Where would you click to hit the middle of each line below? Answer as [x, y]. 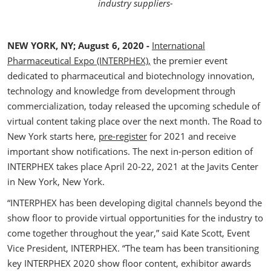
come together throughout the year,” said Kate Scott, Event [129, 233]
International [178, 45]
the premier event [189, 60]
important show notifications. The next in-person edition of [130, 151]
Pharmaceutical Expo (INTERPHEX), [79, 60]
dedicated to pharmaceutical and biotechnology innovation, [131, 76]
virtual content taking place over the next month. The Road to [135, 121]
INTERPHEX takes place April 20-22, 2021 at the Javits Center [133, 166]
